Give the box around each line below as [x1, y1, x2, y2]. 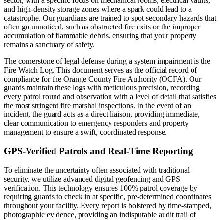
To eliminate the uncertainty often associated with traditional [4, 165, 190, 174]
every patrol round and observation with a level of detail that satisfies [4, 92, 216, 101]
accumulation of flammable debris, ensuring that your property [4, 31, 196, 40]
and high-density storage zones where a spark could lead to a [4, 5, 192, 14]
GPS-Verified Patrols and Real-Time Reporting [4, 145, 193, 156]
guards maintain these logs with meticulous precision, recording [4, 83, 200, 92]
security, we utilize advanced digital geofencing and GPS [4, 174, 180, 183]
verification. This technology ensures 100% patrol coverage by [4, 183, 197, 192]
